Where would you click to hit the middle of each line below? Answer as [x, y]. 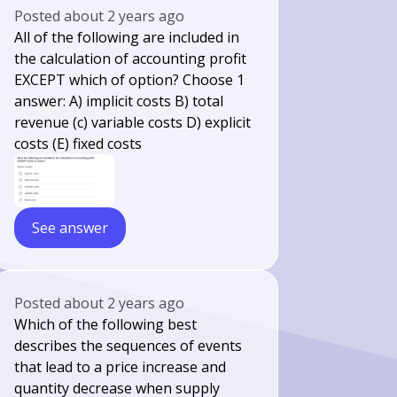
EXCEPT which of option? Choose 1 [130, 80]
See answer [70, 228]
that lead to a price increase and [121, 367]
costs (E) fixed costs [78, 144]
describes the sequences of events [128, 346]
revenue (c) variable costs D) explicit [133, 122]
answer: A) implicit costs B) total [119, 101]
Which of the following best [106, 324]
